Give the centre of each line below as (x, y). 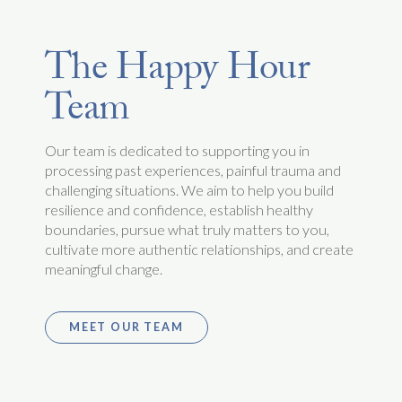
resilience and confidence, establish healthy (179, 209)
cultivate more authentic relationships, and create (199, 249)
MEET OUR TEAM (127, 328)
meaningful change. (104, 268)
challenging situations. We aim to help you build (189, 189)
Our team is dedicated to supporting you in (177, 150)
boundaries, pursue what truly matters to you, (187, 229)
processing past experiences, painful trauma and (193, 170)
